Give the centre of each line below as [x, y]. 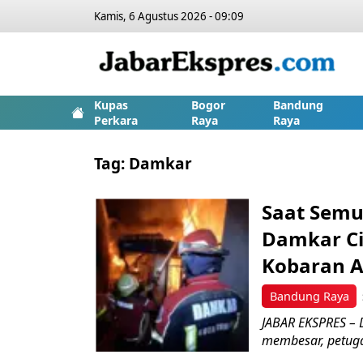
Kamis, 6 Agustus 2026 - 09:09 [169, 16]
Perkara [116, 120]
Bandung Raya [309, 296]
